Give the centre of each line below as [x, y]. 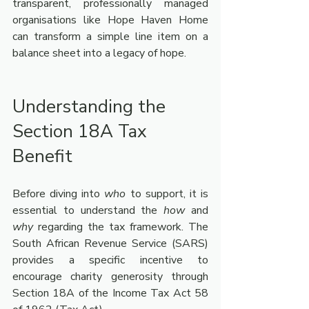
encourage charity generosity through [110, 277]
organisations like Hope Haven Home [110, 20]
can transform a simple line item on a [110, 37]
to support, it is [167, 194]
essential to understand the [88, 210]
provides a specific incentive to [110, 260]
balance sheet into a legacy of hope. [99, 53]
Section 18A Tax [82, 131]
